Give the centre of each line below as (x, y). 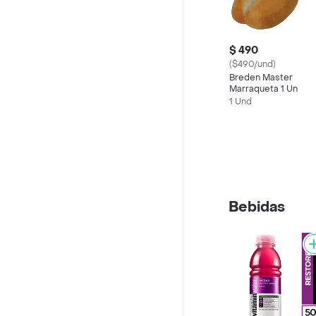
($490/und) (253, 64)
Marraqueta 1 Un (263, 89)
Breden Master (261, 78)
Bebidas (257, 207)
